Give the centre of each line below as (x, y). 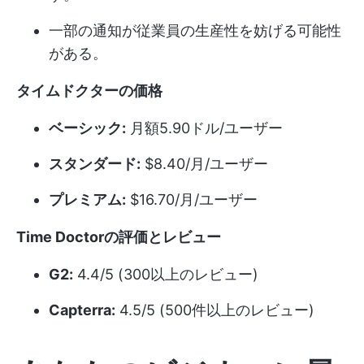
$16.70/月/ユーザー (192, 199)
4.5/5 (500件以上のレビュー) (215, 310)
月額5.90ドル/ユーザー (204, 128)
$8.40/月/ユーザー (204, 163)
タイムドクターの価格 (89, 90)
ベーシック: (87, 128)
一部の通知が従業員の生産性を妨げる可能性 (195, 30)
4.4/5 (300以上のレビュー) (166, 274)
